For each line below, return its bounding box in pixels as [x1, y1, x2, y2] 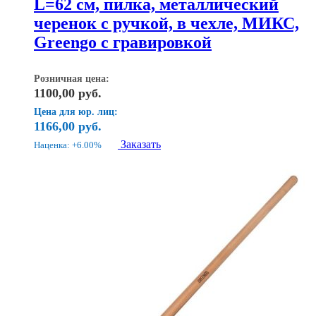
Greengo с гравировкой [34, 32, 212, 51]
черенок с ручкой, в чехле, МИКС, [34, 13, 299, 32]
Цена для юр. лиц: [34, 106, 118, 117]
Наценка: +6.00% [34, 139, 102, 150]
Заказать [121, 138, 161, 150]
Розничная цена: [34, 73, 109, 84]
